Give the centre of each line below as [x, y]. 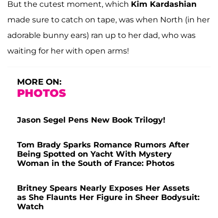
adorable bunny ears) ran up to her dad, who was [101, 36]
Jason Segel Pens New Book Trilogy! [91, 120]
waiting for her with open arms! [68, 51]
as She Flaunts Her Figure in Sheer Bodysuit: [108, 198]
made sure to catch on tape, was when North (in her [109, 20]
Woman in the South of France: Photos [96, 163]
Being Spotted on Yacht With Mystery [94, 154]
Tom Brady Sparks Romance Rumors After [103, 145]
